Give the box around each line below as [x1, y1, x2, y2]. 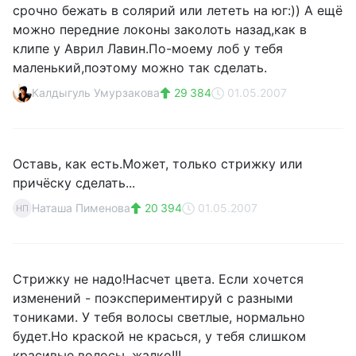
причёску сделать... [13, 175, 135, 191]
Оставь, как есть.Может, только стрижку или [13, 156, 303, 172]
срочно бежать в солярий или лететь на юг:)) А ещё [13, 2, 342, 18]
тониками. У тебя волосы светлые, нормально [13, 309, 305, 325]
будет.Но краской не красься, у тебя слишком [13, 328, 306, 344]
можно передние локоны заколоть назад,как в [13, 21, 307, 37]
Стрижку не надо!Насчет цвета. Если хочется [13, 271, 304, 287]
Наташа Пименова [32, 201, 130, 215]
